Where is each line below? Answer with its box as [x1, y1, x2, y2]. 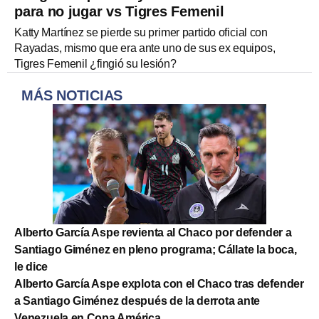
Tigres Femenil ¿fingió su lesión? [14, 57, 177, 70]
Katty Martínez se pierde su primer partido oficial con [14, 26, 268, 38]
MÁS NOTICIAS [21, 87, 123, 103]
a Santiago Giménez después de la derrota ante [14, 294, 261, 307]
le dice [14, 260, 48, 273]
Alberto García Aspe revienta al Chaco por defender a [14, 226, 292, 239]
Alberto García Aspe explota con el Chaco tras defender [14, 277, 304, 290]
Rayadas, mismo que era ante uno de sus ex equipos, [14, 41, 276, 54]
